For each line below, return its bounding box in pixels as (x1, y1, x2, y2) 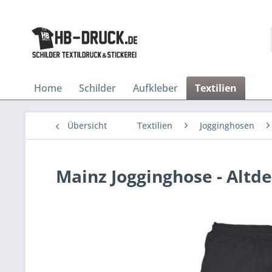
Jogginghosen (200, 120, 254, 131)
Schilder (79, 81, 116, 95)
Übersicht (67, 120, 107, 131)
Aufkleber (133, 81, 178, 95)
